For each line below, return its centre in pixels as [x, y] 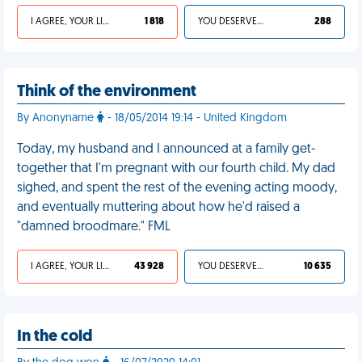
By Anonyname [57, 118]
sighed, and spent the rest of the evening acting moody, [177, 188]
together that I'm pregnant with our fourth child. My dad [176, 169]
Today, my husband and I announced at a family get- [166, 149]
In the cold [55, 337]
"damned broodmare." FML [94, 227]
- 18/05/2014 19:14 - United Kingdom [196, 118]
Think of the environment [107, 92]
